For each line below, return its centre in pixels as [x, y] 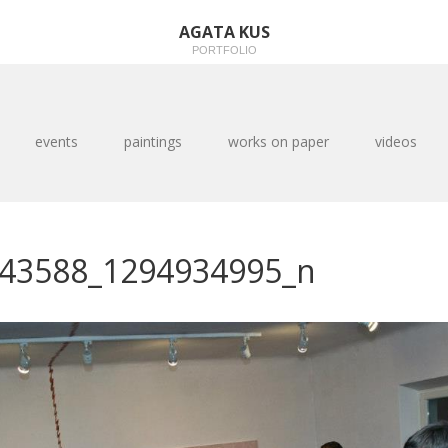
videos [395, 141]
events [56, 141]
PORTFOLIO [224, 50]
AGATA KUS [224, 32]
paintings [152, 141]
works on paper [278, 141]
